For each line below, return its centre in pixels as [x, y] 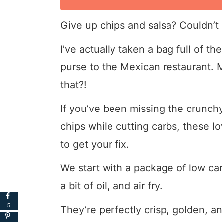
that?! [74, 85]
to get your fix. [95, 144]
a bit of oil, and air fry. [111, 186]
